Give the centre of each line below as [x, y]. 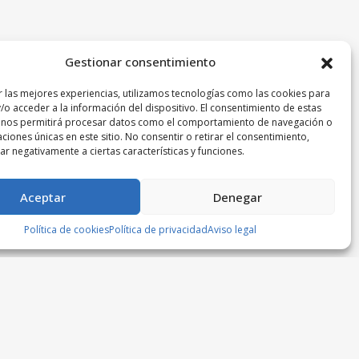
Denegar [237, 197]
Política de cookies [66, 230]
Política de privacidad [158, 230]
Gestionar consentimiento [140, 62]
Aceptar [42, 197]
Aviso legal [232, 230]
